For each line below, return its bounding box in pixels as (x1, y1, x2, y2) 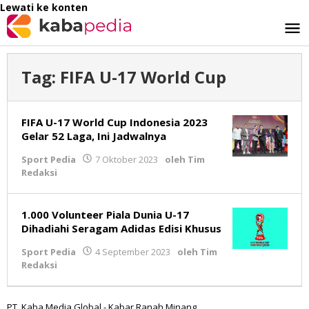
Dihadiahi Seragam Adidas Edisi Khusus (21, 221, 221, 235)
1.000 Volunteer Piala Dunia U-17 (21, 208, 189, 221)
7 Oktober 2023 (95, 153, 158, 166)
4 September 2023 (95, 246, 170, 258)
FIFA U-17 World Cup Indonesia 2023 (21, 115, 208, 129)
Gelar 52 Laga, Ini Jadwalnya (21, 129, 166, 143)
